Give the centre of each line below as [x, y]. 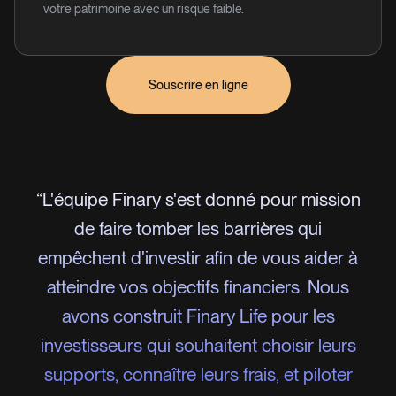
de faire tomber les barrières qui [198, 228]
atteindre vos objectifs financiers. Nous [198, 287]
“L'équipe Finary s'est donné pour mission [198, 199]
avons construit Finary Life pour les [198, 316]
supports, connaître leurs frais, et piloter [198, 374]
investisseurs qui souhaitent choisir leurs [198, 345]
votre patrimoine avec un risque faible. [144, 9]
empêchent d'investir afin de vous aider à [198, 258]
